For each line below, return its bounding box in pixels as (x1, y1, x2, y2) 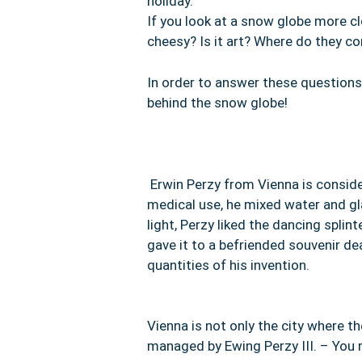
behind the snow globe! (147, 94, 288, 111)
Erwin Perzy (150, 175, 224, 192)
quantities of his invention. (147, 256, 309, 273)
